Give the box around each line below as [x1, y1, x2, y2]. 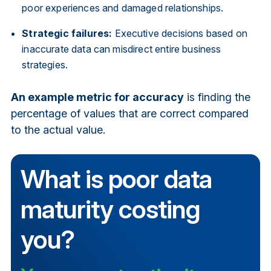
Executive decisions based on [112, 27, 247, 39]
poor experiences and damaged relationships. [22, 1, 224, 14]
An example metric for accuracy [10, 90, 184, 103]
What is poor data [20, 163, 212, 194]
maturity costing [20, 193, 200, 224]
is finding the [183, 90, 250, 103]
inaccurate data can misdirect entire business [22, 42, 221, 55]
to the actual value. [10, 123, 105, 136]
